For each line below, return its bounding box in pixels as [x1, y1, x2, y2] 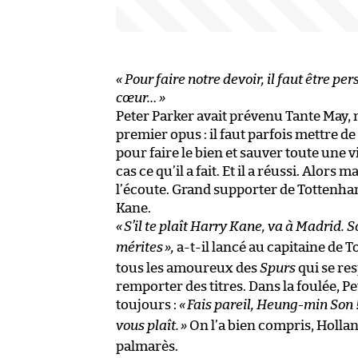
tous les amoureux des [116, 261, 260, 276]
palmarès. [116, 340, 178, 354]
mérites [116, 241, 163, 255]
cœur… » [116, 91, 165, 105]
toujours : [116, 298, 179, 312]
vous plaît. [116, 319, 179, 333]
